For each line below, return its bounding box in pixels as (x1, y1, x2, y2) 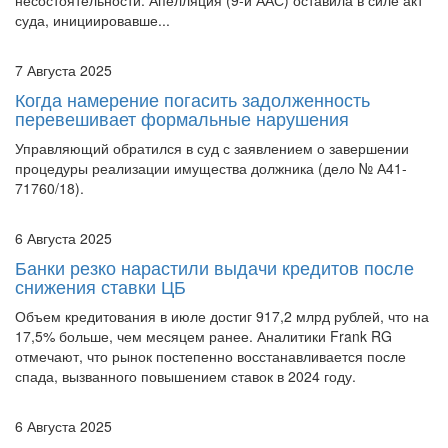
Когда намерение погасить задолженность (15, 85, 370, 112)
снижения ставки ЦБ (15, 272, 186, 299)
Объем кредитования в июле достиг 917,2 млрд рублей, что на (15, 305, 429, 326)
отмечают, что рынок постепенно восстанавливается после (15, 345, 406, 366)
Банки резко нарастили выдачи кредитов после (15, 253, 414, 280)
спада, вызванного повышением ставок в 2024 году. (15, 365, 356, 386)
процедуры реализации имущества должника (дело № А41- (15, 157, 407, 178)
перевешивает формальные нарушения (15, 104, 349, 131)
